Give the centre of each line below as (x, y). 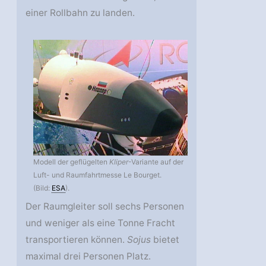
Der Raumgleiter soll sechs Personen (105, 206)
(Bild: (43, 188)
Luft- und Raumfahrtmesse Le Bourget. (98, 175)
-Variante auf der (156, 161)
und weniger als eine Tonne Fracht (101, 223)
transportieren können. (77, 239)
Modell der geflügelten (72, 161)
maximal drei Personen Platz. (88, 256)
